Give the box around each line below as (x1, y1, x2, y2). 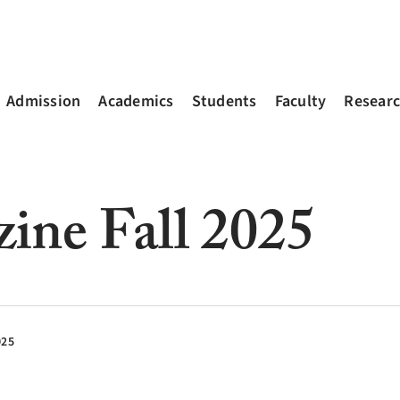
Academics (98, 90, 174, 113)
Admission (6, 90, 81, 113)
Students (191, 90, 257, 113)
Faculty (274, 90, 327, 113)
